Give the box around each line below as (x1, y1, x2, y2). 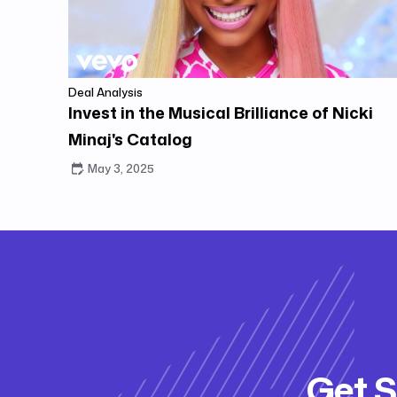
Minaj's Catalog (68, 127, 193, 151)
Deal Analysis (68, 83, 144, 100)
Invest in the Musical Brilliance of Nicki (68, 100, 374, 124)
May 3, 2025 (88, 160, 155, 176)
